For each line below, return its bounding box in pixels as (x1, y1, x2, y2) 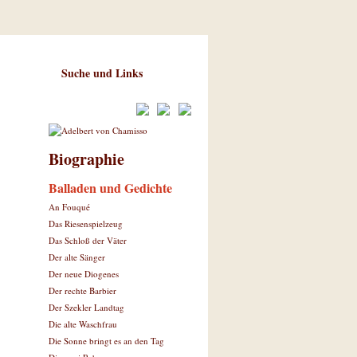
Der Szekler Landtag (49, 301, 124, 313)
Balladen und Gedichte (49, 178, 172, 197)
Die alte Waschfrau (49, 318, 117, 330)
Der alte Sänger (49, 251, 105, 263)
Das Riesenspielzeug (49, 218, 123, 229)
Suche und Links (61, 65, 143, 81)
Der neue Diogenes (49, 268, 119, 280)
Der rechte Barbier (49, 284, 116, 296)
